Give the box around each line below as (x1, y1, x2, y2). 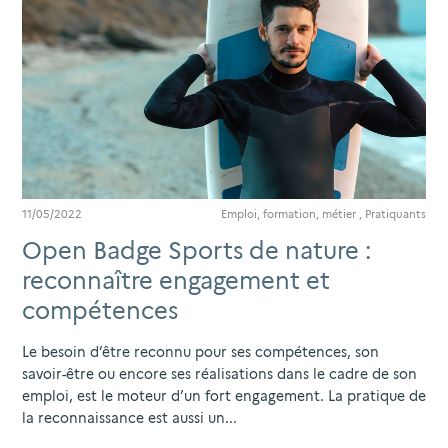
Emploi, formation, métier (221, 206, 356, 221)
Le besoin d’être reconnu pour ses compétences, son (22, 343, 379, 360)
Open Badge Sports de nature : (22, 235, 371, 265)
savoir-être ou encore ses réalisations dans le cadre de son (22, 365, 417, 382)
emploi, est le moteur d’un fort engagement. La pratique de (22, 387, 426, 404)
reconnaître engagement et (22, 265, 330, 295)
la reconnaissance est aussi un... (22, 409, 237, 426)
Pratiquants (365, 206, 426, 221)
